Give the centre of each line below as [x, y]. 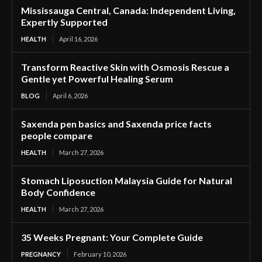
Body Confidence [58, 192]
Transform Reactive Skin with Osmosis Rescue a [125, 67]
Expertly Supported [64, 22]
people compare [57, 135]
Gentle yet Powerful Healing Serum [97, 78]
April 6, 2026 [70, 95]
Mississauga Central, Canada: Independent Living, [128, 10]
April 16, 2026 [78, 39]
